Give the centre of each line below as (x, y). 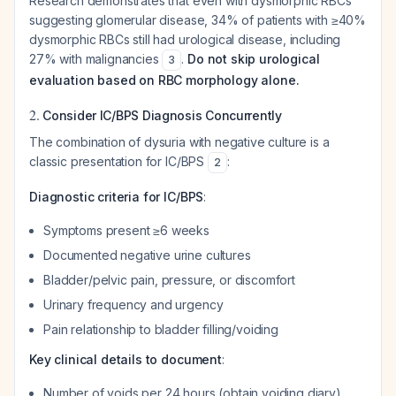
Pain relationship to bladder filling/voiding (161, 329)
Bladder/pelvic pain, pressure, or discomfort (169, 280)
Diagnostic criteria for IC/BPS (117, 197)
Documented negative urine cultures (147, 255)
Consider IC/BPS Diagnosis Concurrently (162, 115)
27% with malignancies (96, 59)
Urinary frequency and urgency (133, 305)
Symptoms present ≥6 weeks (126, 230)
